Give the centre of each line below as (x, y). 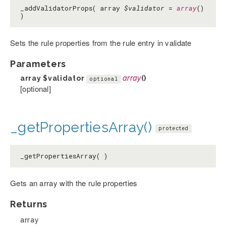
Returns (29, 204)
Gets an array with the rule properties (74, 183)
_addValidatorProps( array (72, 8)
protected (174, 129)
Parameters (38, 64)
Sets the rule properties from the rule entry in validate (101, 43)
